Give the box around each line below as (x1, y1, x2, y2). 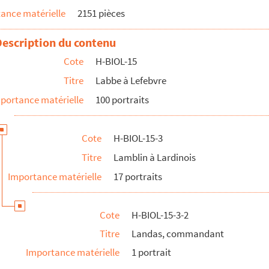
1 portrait (131, 246, 171, 259)
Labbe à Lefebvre (95, 74, 166, 87)
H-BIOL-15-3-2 (131, 208, 189, 222)
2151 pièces (77, 7, 125, 20)
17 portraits (113, 170, 162, 183)
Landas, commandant (131, 227, 224, 240)
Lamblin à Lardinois (113, 151, 196, 164)
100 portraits (95, 93, 149, 106)
